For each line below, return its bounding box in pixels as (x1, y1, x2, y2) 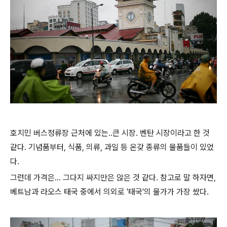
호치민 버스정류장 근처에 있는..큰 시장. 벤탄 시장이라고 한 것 (10, 128, 210, 138)
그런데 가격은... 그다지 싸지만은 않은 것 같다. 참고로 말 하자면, (10, 172, 216, 182)
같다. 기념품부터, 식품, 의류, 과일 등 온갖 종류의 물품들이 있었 (10, 142, 214, 152)
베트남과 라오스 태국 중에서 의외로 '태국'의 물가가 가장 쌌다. (10, 186, 209, 197)
